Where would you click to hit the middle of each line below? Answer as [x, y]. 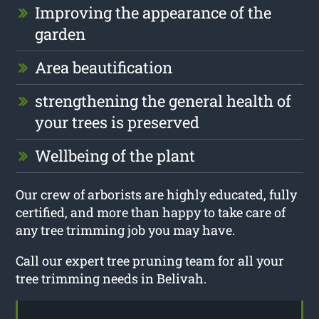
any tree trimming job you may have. [126, 230]
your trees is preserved [117, 122]
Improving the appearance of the [153, 12]
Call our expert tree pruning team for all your [150, 260]
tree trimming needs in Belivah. [111, 278]
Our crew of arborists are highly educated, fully [157, 194]
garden [61, 33]
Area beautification [104, 67]
